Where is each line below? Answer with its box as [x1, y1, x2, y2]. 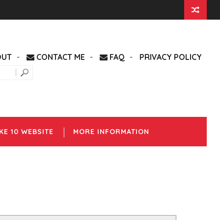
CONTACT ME [34, 52, 85, 62]
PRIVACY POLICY [139, 52, 202, 62]
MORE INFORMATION [73, 127, 149, 136]
